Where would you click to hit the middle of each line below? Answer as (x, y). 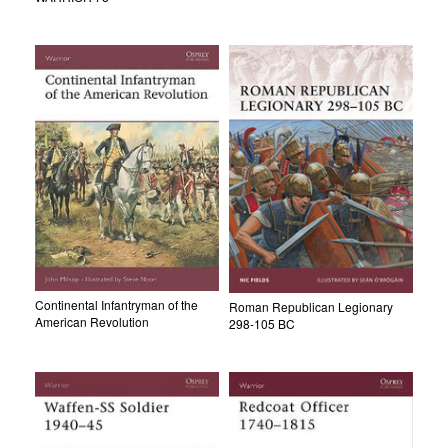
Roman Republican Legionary (311, 307)
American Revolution (92, 321)
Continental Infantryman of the (116, 304)
